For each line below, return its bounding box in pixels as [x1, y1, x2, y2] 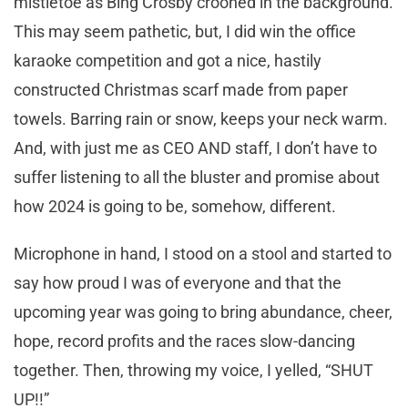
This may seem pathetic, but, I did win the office [14, 22, 356, 42]
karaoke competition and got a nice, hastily [14, 51, 321, 71]
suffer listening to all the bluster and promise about [14, 168, 380, 188]
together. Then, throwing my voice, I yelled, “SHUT [14, 361, 373, 381]
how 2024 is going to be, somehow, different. [14, 197, 340, 217]
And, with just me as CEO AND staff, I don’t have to [14, 138, 377, 158]
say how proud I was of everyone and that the [14, 273, 342, 293]
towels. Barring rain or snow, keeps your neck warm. [14, 109, 388, 129]
